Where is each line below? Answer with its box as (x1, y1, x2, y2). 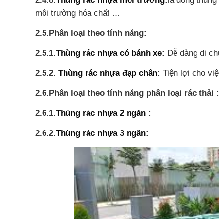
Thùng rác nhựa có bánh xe (56, 48, 162, 58)
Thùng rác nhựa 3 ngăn (56, 129, 146, 138)
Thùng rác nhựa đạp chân (58, 68, 157, 78)
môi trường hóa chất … (35, 8, 120, 18)
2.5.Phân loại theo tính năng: (35, 28, 147, 38)
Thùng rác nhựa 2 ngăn (56, 109, 146, 118)
